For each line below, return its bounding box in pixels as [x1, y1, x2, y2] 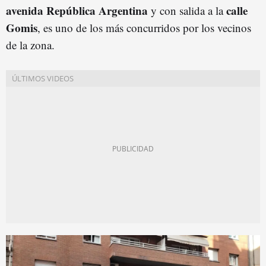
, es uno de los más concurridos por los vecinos [37, 20, 251, 35]
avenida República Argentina [6, 2, 148, 18]
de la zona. [6, 37, 55, 52]
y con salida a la [148, 2, 226, 18]
